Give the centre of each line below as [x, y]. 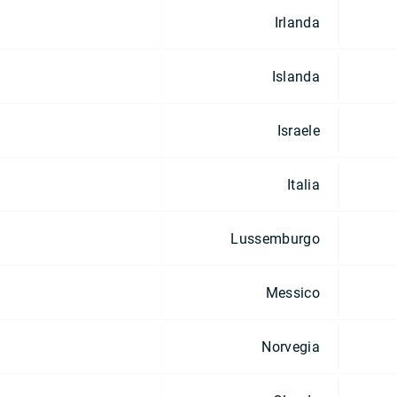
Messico [292, 292]
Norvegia [291, 346]
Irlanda [297, 22]
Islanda [296, 76]
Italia [304, 184]
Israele [298, 130]
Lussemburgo [275, 238]
